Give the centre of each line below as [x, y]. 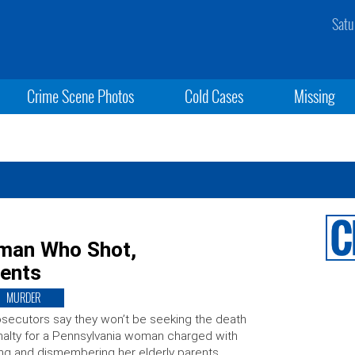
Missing [315, 96]
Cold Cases [214, 96]
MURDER [23, 298]
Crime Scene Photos [80, 96]
